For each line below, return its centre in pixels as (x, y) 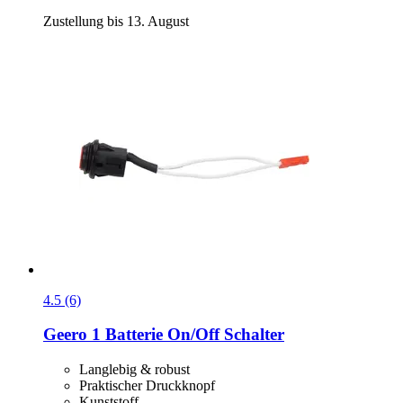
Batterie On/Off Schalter (193, 335)
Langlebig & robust (134, 370)
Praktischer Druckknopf (147, 386)
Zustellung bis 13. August (116, 21)
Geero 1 (72, 335)
